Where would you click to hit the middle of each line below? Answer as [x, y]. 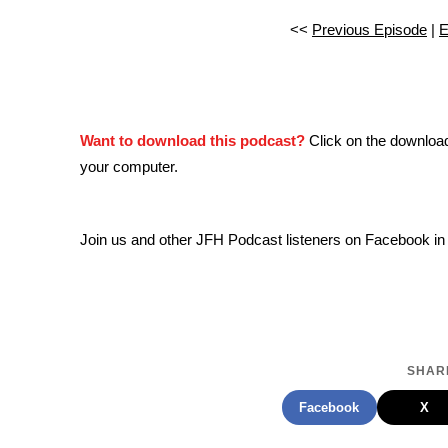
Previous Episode [369, 30]
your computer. [129, 167]
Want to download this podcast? [192, 141]
